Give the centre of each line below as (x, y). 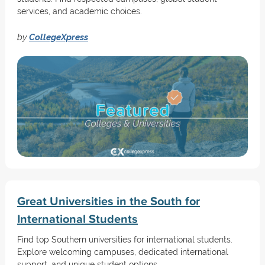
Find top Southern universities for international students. (125, 240)
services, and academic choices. (79, 11)
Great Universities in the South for (108, 201)
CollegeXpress (58, 37)
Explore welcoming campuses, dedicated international (122, 252)
